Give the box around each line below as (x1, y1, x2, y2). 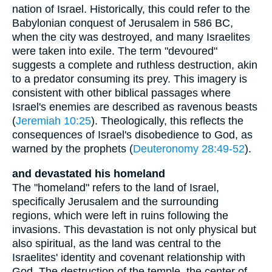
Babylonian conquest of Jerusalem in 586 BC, (12, 17, 233, 30)
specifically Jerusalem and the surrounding (12, 195, 219, 208)
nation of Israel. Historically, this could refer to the (12, 3, 250, 16)
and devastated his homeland (12, 167, 165, 180)
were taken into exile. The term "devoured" (12, 45, 217, 58)
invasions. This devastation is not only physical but (12, 223, 256, 236)
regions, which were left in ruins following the (12, 209, 228, 222)
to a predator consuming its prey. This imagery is (12, 73, 247, 86)
